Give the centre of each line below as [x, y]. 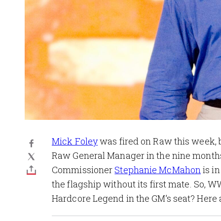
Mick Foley [75, 141]
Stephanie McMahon [158, 169]
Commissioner [83, 169]
